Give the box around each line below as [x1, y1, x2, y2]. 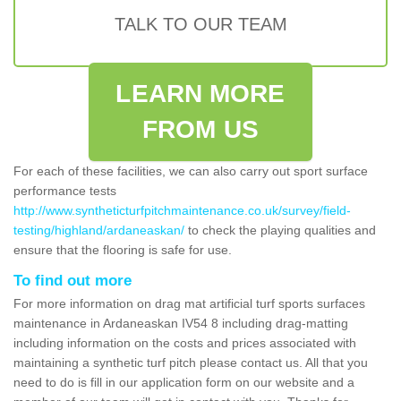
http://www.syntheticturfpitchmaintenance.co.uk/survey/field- [13, 202, 351, 218]
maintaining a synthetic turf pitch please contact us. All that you [13, 354, 368, 370]
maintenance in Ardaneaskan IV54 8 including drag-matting [13, 315, 348, 330]
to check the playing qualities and [184, 222, 376, 237]
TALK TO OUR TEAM [114, 13, 287, 34]
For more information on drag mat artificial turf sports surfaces [13, 295, 365, 311]
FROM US [142, 115, 259, 143]
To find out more [13, 271, 132, 289]
